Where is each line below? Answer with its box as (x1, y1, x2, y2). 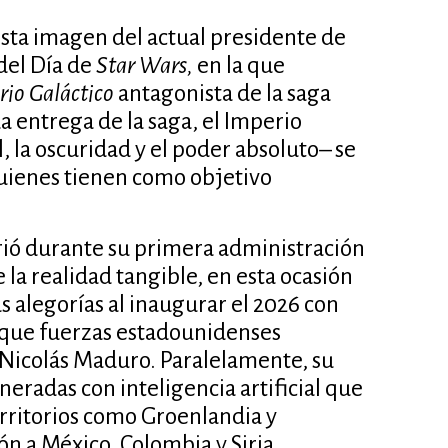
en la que (196, 53, 285, 79)
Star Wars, (95, 53, 197, 79)
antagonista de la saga (113, 81, 331, 107)
